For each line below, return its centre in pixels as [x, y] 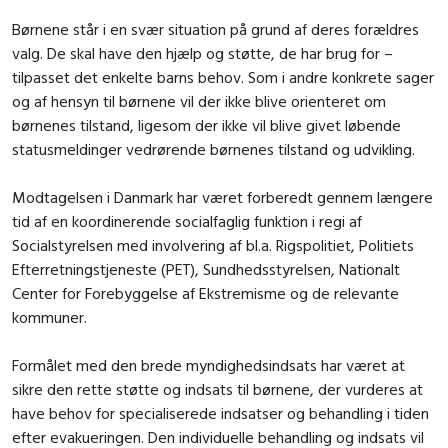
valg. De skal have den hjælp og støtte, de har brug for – [202, 52]
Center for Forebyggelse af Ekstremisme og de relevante [205, 292]
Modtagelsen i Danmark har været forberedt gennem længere [222, 196]
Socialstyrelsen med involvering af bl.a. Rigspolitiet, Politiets [213, 244]
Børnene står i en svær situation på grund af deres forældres [215, 28]
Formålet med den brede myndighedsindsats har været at [208, 364]
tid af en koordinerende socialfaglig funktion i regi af [187, 220]
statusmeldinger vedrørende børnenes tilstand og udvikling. [213, 148]
